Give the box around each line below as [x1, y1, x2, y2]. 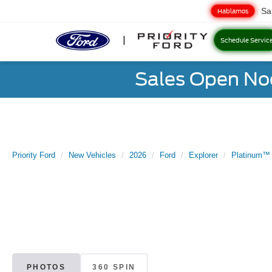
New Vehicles [69, 151, 116, 160]
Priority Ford [12, 151, 55, 160]
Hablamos [217, 7, 248, 15]
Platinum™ [231, 151, 270, 160]
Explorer [189, 151, 218, 160]
